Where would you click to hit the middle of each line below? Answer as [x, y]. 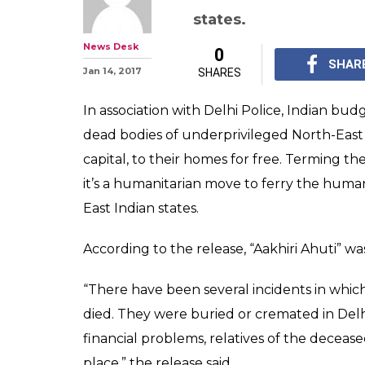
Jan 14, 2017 [112, 71]
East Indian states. [141, 208]
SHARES [219, 73]
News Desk [111, 46]
